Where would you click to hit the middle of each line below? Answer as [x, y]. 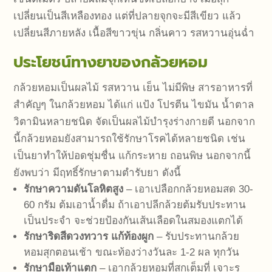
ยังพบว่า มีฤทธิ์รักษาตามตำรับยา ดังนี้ [97, 173]
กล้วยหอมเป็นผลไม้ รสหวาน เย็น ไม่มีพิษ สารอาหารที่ [133, 88]
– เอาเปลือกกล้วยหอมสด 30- [189, 189]
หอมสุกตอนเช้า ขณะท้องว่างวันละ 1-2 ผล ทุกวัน [132, 253]
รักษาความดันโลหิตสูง [74, 189]
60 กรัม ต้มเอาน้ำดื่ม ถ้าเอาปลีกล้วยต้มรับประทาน [135, 205]
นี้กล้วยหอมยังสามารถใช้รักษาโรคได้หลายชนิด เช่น [130, 139]
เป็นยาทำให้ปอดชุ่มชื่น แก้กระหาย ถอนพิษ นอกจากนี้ [132, 156]
